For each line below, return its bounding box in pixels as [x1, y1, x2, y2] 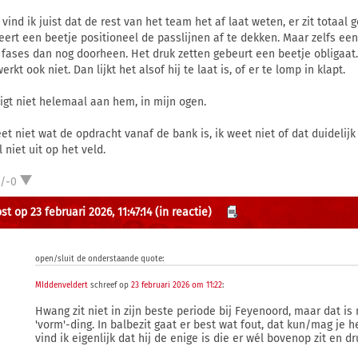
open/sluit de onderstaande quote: [35, 254, 165, 264]
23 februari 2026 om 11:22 [131, 280, 223, 290]
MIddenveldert [35, 280, 89, 290]
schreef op [88, 280, 132, 290]
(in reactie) [155, 205, 212, 219]
